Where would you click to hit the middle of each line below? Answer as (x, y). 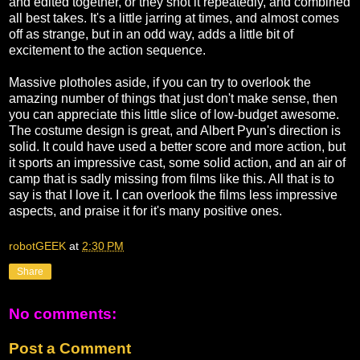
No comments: (63, 313)
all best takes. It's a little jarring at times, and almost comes (174, 18)
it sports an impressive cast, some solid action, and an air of (177, 163)
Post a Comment (70, 349)
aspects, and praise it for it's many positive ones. (145, 211)
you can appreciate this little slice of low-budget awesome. (174, 115)
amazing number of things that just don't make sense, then (173, 99)
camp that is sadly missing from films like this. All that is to (172, 179)
